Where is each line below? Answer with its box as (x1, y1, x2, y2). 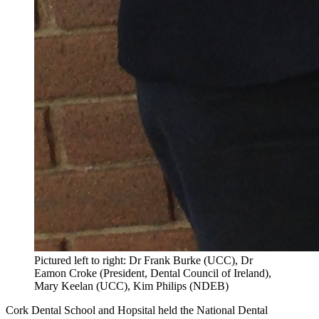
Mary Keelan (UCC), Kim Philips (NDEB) (34, 279, 229, 292)
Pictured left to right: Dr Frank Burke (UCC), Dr (34, 253, 253, 266)
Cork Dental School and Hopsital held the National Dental (6, 303, 268, 316)
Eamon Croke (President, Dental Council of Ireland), (34, 266, 271, 279)
